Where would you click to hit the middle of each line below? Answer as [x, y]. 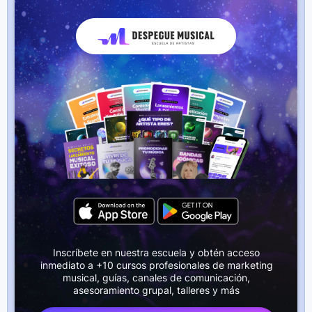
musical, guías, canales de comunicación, [156, 277]
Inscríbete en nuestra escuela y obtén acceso [156, 252]
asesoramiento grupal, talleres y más [156, 290]
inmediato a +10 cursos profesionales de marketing [156, 265]
